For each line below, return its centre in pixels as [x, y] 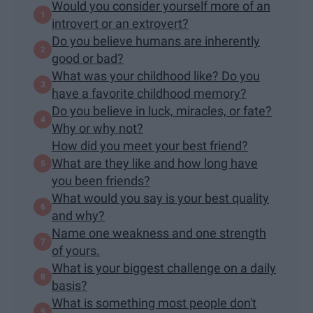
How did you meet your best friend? [150, 146]
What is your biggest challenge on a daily [164, 268]
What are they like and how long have [155, 163]
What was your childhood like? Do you [156, 76]
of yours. [76, 251]
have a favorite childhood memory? [149, 94]
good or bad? [88, 59]
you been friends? [101, 181]
